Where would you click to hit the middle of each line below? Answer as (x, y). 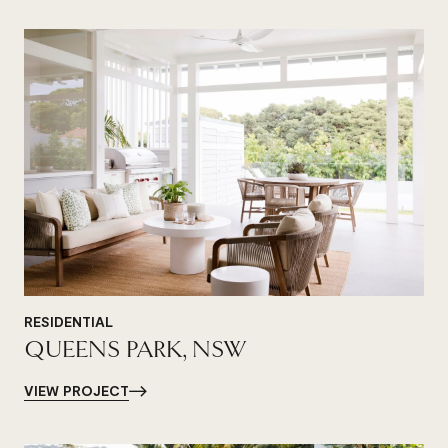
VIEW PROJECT (76, 391)
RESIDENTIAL (68, 321)
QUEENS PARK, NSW (135, 349)
